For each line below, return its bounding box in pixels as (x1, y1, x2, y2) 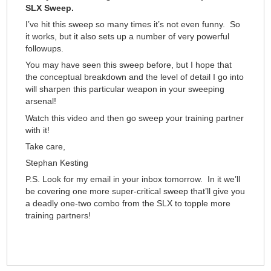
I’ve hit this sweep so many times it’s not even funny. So (25, 19, 241, 30)
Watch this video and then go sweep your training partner (25, 113, 244, 123)
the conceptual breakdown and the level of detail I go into (25, 72, 244, 82)
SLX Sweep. (25, 2, 74, 13)
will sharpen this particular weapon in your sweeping (25, 84, 225, 94)
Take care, (25, 141, 66, 151)
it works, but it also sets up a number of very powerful (25, 31, 230, 42)
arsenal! (25, 96, 57, 106)
